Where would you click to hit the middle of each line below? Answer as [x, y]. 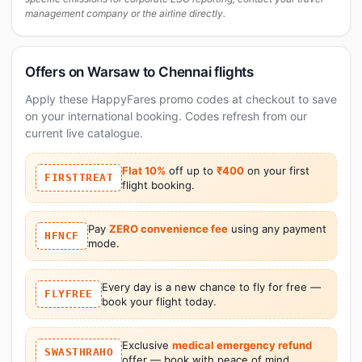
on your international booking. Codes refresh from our [166, 116]
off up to [191, 170]
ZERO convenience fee [168, 228]
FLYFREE [69, 293]
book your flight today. [159, 301]
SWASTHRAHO [79, 351]
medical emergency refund [242, 345]
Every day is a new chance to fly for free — [211, 286]
